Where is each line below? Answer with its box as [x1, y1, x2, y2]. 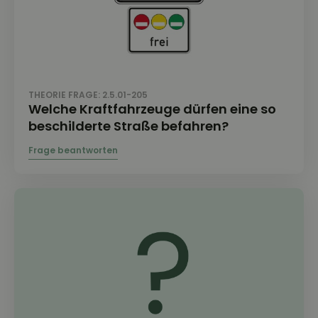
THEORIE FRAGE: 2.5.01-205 [28, 88, 148, 101]
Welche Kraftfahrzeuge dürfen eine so [28, 99, 276, 118]
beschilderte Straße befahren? [28, 116, 229, 135]
